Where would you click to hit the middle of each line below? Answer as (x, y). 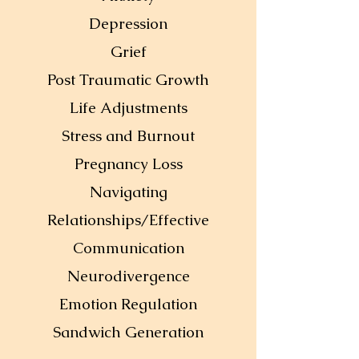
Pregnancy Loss (128, 164)
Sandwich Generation (128, 332)
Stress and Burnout (128, 136)
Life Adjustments (128, 108)
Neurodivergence (128, 276)
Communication (128, 248)
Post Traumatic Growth (128, 80)
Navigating (128, 192)
